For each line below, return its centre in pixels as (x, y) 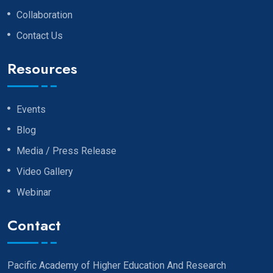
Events (31, 110)
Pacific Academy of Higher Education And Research (117, 266)
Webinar (34, 193)
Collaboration (44, 15)
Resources (42, 69)
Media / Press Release (66, 151)
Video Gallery (45, 172)
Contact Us (40, 36)
